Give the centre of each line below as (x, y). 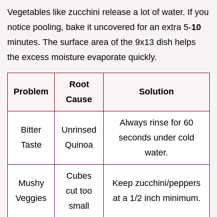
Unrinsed (79, 130)
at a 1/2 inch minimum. (156, 198)
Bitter (31, 130)
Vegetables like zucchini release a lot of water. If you (108, 12)
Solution (156, 91)
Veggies (31, 198)
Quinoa (79, 145)
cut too (79, 191)
